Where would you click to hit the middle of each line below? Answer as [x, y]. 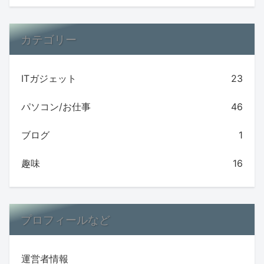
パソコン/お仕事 [56, 107]
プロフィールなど [66, 220]
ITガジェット [49, 79]
